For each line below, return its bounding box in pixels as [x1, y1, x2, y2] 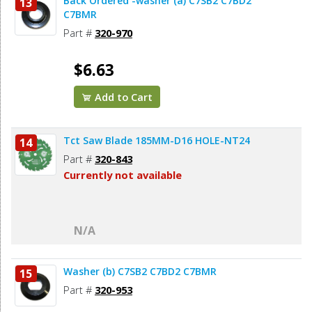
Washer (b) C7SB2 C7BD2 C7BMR [118, 265, 217, 279]
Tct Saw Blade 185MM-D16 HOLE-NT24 [63, 134, 250, 148]
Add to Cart [92, 90, 153, 104]
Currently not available [63, 168, 182, 182]
